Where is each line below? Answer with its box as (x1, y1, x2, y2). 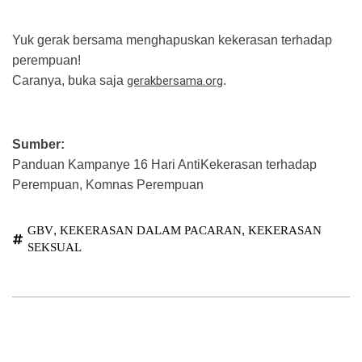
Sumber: (12, 137, 65, 152)
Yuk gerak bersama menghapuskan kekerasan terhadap (12, 33, 332, 48)
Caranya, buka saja (12, 74, 127, 88)
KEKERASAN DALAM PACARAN (60, 224, 242, 238)
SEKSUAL (27, 241, 82, 255)
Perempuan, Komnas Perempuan (12, 178, 204, 192)
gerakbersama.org (127, 74, 223, 89)
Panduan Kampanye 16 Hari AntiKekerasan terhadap (12, 158, 317, 172)
